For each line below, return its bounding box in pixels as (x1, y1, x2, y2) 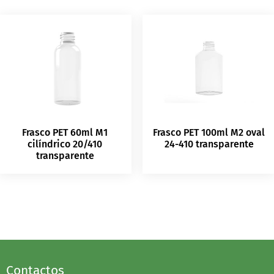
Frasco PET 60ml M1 (22, 127, 108, 139)
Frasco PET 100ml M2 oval (153, 127, 265, 139)
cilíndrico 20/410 (28, 138, 103, 150)
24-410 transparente (164, 138, 254, 150)
